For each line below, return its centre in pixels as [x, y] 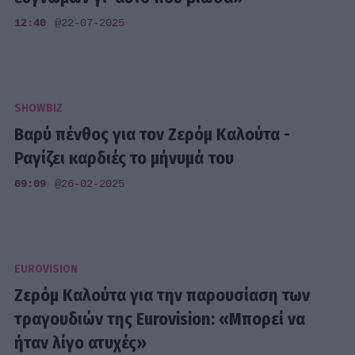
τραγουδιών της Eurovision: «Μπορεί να [160, 319]
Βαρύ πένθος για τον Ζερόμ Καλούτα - [153, 134]
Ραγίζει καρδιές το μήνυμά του [124, 158]
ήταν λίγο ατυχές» [81, 342]
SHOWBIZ [39, 108]
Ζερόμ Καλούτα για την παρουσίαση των [162, 295]
